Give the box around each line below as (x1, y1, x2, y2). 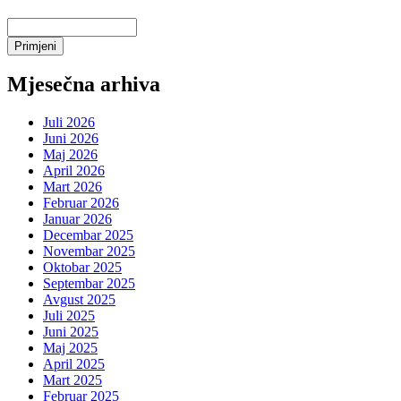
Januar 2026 (43, 211, 112, 227)
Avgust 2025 (43, 292, 115, 308)
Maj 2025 (43, 340, 98, 356)
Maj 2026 (43, 147, 98, 163)
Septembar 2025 (43, 276, 135, 292)
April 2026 (43, 163, 105, 179)
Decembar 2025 (43, 227, 133, 243)
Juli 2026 (43, 115, 95, 131)
